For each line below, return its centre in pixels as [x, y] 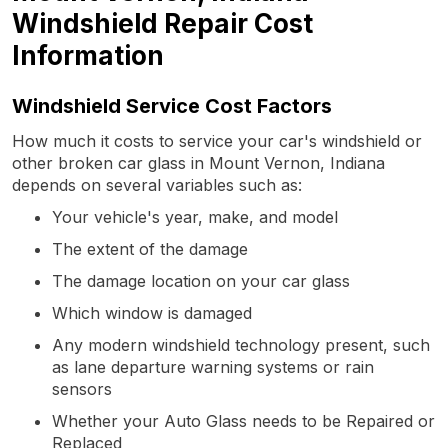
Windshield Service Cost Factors [172, 105]
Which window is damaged [152, 312]
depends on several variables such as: [157, 184]
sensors [82, 388]
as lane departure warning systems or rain [213, 366]
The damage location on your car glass [201, 280]
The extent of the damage [150, 248]
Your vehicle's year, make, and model [195, 216]
